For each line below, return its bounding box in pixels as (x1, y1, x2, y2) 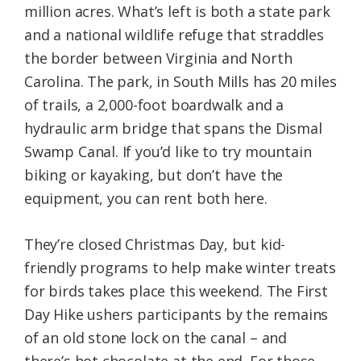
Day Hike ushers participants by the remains (24, 305, 329, 325)
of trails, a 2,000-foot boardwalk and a (24, 95, 284, 115)
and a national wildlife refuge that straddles (24, 25, 324, 45)
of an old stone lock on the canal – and (24, 328, 287, 348)
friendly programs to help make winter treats (24, 258, 337, 278)
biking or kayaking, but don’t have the (24, 165, 284, 185)
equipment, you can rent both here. (24, 189, 268, 209)
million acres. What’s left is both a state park (24, 2, 330, 22)
